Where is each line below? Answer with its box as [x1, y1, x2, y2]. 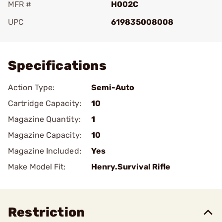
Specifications [8, 58, 107, 73]
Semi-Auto [91, 83, 134, 92]
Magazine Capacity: [8, 130, 82, 140]
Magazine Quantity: [8, 114, 81, 124]
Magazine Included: [8, 146, 81, 156]
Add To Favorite [22, 31, 80, 41]
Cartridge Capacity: [8, 99, 81, 108]
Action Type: [8, 83, 55, 92]
